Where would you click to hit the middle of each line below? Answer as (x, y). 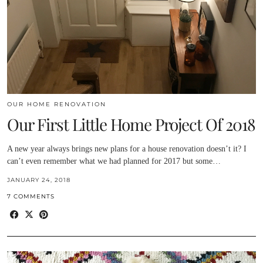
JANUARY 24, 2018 (39, 180)
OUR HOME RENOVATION (57, 104)
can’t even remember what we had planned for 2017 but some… (114, 161)
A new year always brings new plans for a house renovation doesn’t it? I (127, 149)
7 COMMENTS (31, 196)
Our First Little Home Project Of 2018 (131, 124)
